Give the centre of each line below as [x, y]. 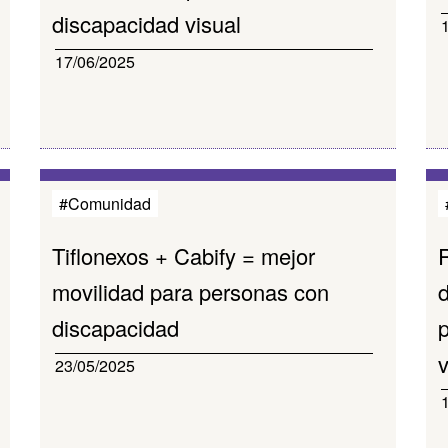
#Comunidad [105, 203]
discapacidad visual [147, 23]
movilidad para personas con [191, 291]
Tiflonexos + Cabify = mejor [184, 255]
